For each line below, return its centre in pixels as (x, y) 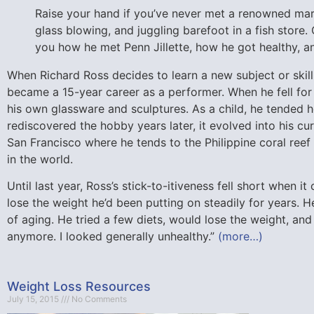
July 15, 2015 (34, 299)
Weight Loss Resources (79, 287)
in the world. (40, 159)
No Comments (98, 299)
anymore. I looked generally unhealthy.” (112, 236)
